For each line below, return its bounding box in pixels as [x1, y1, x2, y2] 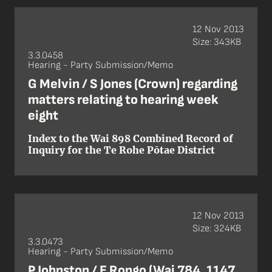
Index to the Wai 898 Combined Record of [28, 132, 233, 144]
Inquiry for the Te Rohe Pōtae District [28, 144, 215, 156]
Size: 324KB [192, 222, 241, 234]
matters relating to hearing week [28, 92, 219, 108]
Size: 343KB [192, 36, 241, 48]
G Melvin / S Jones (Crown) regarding [28, 76, 237, 92]
